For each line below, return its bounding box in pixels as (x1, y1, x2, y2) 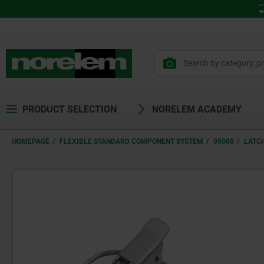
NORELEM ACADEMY (152, 104, 242, 115)
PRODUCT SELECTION (22, 104, 117, 115)
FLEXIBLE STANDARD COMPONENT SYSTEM (60, 137, 203, 146)
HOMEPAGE (12, 137, 49, 146)
